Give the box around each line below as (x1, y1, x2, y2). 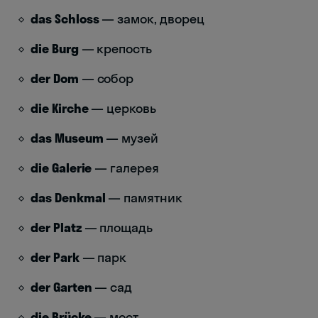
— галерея (92, 159, 159, 176)
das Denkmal (31, 189, 106, 206)
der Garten (31, 278, 92, 295)
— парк (79, 248, 127, 265)
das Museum (31, 129, 104, 146)
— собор (78, 70, 134, 87)
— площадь (81, 219, 153, 236)
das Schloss (31, 10, 99, 27)
